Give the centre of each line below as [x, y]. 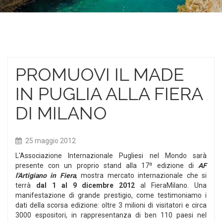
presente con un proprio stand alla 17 [83, 165]
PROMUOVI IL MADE [100, 74]
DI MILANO [61, 113]
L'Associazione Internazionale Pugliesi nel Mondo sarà [111, 155]
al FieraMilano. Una [171, 185]
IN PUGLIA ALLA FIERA [109, 93]
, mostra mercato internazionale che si [141, 175]
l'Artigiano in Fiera [46, 175]
